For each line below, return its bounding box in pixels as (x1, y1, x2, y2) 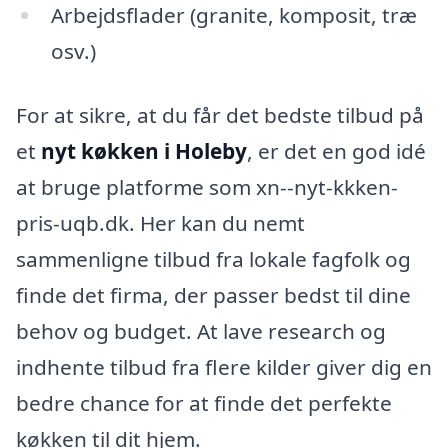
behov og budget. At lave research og (16, 316, 386, 345)
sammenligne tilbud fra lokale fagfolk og (16, 244, 411, 273)
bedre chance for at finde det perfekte (16, 388, 392, 417)
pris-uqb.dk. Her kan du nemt (16, 208, 305, 237)
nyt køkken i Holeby (41, 136, 247, 165)
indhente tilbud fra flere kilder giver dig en (16, 352, 432, 381)
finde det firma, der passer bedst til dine (16, 280, 411, 309)
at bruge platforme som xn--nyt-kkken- (16, 172, 398, 201)
